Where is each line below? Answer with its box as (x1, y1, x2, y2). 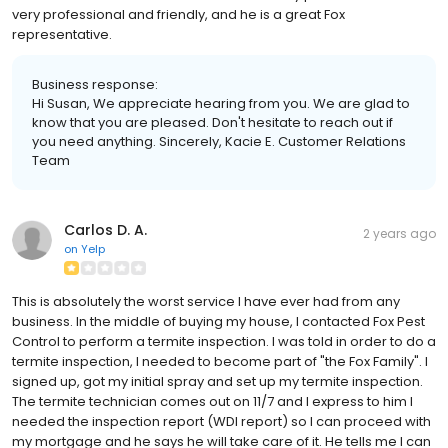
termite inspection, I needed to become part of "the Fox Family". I (12, 351, 428, 371)
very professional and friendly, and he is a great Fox (12, 4, 345, 24)
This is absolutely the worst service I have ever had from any (12, 291, 400, 311)
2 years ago (363, 224, 436, 242)
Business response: (32, 74, 158, 94)
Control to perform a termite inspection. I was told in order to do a (12, 331, 436, 351)
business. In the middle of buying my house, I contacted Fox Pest (12, 311, 425, 331)
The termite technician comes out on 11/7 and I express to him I (12, 391, 413, 411)
